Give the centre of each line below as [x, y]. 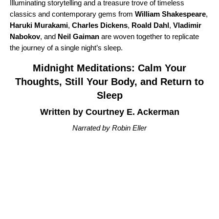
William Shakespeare [170, 14]
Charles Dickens [100, 25]
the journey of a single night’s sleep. [66, 48]
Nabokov [25, 36]
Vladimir [187, 25]
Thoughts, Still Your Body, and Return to [109, 82]
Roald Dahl [150, 25]
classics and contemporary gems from [72, 14]
